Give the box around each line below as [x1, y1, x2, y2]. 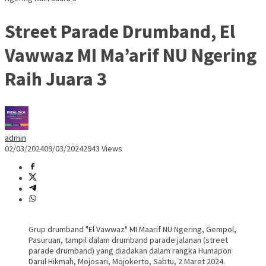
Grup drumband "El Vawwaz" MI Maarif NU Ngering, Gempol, [28, 224, 236, 235]
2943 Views [83, 143, 122, 154]
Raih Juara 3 [5, 66, 107, 91]
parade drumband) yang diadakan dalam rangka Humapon [28, 245, 232, 256]
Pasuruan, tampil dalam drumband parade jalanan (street [28, 235, 228, 246]
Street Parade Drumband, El [5, 19, 235, 43]
